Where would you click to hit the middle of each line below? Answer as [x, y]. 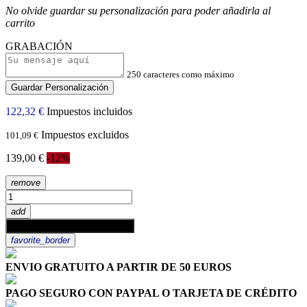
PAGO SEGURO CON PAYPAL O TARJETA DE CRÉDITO [151, 293]
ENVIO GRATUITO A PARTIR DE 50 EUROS [119, 267]
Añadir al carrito [98, 226]
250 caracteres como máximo [181, 74]
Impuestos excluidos [85, 135]
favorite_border [40, 240]
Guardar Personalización [60, 87]
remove [26, 183]
